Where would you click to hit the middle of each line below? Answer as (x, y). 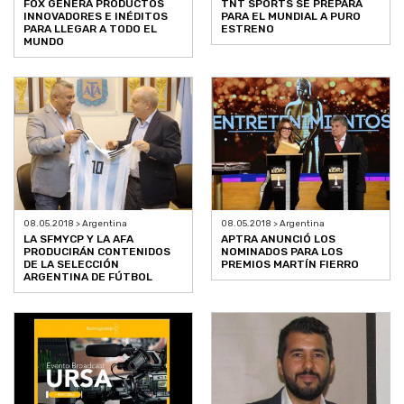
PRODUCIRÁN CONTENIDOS (97, 252)
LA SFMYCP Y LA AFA (78, 239)
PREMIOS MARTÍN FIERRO (290, 265)
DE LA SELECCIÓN (71, 265)
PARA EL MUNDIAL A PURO (291, 16)
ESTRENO (248, 28)
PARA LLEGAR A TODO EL (90, 28)
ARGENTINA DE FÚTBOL (88, 277)
